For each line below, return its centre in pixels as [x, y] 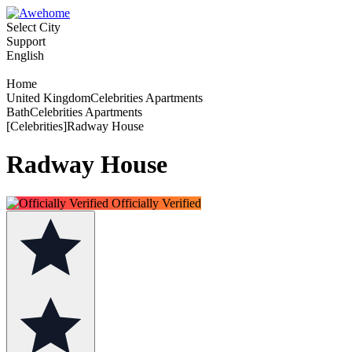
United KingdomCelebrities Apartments [104, 98]
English [25, 55]
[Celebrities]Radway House [75, 126]
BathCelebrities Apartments [74, 112]
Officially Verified [155, 203]
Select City [33, 27]
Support [26, 41]
